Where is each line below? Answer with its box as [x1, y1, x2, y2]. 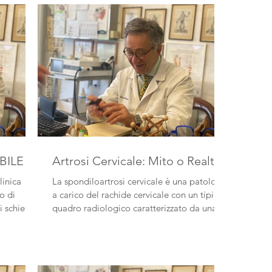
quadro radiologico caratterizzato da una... [133, 202, 224, 214]
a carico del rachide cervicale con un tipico [52, 189, 101, 200]
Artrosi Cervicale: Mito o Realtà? [52, 154, 226, 168]
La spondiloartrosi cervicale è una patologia [52, 175, 229, 187]
